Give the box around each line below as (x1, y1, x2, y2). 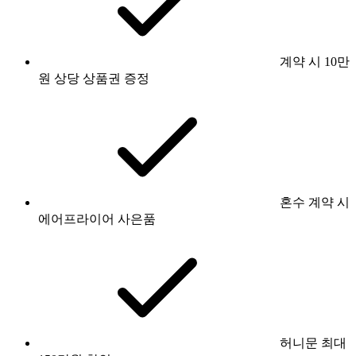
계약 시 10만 (280, 54, 350, 68)
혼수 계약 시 (280, 195, 350, 209)
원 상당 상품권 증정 (38, 71, 149, 85)
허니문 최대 (280, 335, 346, 350)
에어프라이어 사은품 (38, 211, 156, 226)
